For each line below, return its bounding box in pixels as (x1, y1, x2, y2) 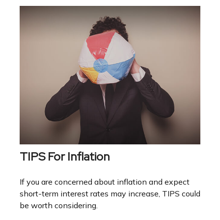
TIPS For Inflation (20, 149, 110, 165)
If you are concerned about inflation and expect (20, 177, 190, 187)
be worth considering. (20, 200, 98, 211)
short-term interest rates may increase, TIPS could (20, 189, 200, 199)
